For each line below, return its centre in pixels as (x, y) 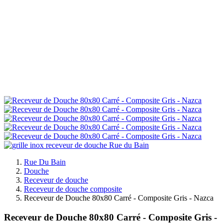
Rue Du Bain (45, 162)
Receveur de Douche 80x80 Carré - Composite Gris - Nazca (119, 198)
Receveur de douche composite (73, 189)
